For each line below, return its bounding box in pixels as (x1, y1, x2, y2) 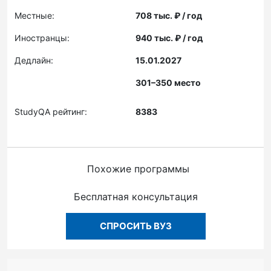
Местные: (15, 10, 54, 21)
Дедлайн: (15, 55, 53, 65)
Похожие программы (87, 163, 189, 175)
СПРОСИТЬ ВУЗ (99, 220, 172, 232)
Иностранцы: (15, 33, 70, 43)
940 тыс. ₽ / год (135, 33, 203, 43)
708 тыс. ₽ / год (135, 10, 202, 21)
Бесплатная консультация (73, 191, 198, 203)
